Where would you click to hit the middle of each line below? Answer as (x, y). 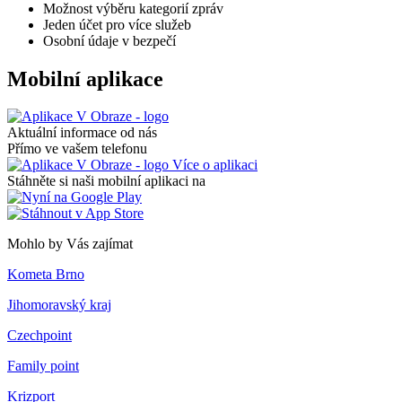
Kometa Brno (46, 275)
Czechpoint (39, 336)
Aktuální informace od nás (82, 133)
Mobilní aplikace (85, 79)
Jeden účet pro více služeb (117, 24)
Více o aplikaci (213, 165)
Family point (43, 366)
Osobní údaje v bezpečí (109, 40)
